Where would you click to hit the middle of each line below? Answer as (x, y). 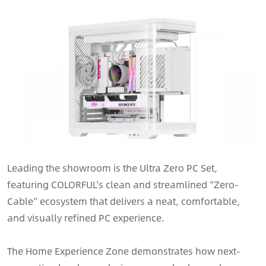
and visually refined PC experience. (86, 218)
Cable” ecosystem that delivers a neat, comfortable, (123, 201)
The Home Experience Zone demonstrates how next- (124, 251)
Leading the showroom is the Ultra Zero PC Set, (112, 168)
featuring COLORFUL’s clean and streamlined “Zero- (123, 185)
